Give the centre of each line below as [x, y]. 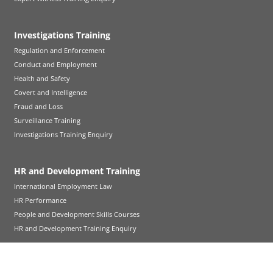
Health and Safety [42, 78]
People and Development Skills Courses [77, 214]
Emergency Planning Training [75, 264]
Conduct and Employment [56, 64]
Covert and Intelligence [51, 92]
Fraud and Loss [39, 106]
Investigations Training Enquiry [64, 134]
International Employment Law [63, 186]
